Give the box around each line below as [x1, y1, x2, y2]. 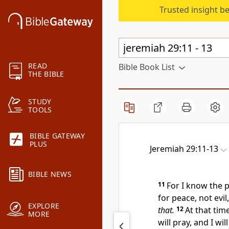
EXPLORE [28, 201, 60, 211]
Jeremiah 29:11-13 [150, 143, 218, 154]
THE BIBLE [28, 69, 64, 79]
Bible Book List [119, 61, 175, 73]
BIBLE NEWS [28, 169, 72, 179]
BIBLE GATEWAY [30, 131, 85, 141]
